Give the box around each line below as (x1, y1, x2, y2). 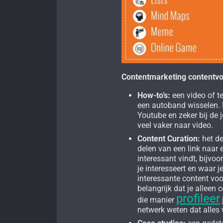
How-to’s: (137, 91, 171, 101)
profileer (176, 192, 221, 206)
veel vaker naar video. (137, 120, 214, 130)
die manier (137, 195, 177, 205)
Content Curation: (137, 134, 201, 144)
